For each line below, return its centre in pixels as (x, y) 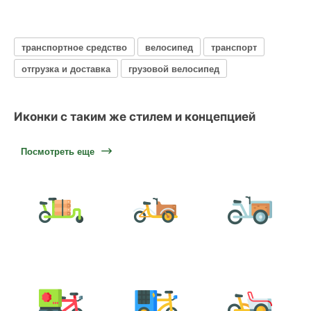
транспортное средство (74, 47)
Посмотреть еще (58, 151)
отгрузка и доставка (66, 68)
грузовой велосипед (174, 68)
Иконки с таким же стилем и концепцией (135, 117)
